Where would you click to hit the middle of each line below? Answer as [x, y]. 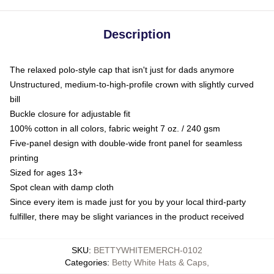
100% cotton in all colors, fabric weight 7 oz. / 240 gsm [115, 128]
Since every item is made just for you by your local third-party [128, 202]
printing [24, 157]
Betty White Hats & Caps [159, 262]
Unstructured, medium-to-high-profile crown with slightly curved [132, 84]
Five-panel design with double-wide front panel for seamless [126, 143]
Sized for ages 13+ [46, 172]
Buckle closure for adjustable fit [70, 113]
